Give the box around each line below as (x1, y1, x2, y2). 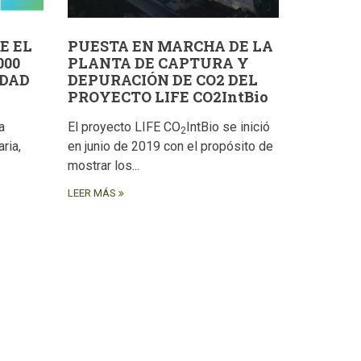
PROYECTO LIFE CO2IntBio (67, 87, 268, 107)
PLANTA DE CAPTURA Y (67, 53, 249, 73)
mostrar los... (67, 158, 139, 174)
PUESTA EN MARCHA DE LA (67, 36, 273, 56)
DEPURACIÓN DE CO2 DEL (67, 70, 258, 90)
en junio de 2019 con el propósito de (67, 139, 273, 155)
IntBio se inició (185, 119, 270, 135)
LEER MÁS (67, 187, 116, 200)
